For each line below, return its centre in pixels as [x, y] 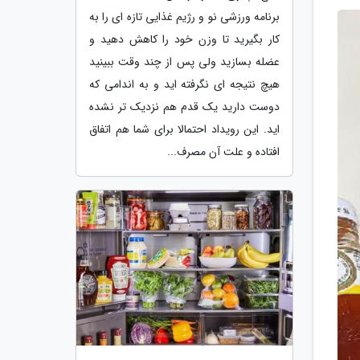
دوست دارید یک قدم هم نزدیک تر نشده [184, 106]
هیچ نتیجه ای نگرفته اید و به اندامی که [184, 84]
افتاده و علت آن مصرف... [223, 151]
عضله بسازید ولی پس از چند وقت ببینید [184, 61]
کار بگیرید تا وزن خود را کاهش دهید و [184, 39]
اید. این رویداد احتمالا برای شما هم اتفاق [184, 129]
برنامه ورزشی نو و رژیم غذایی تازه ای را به [184, 16]
